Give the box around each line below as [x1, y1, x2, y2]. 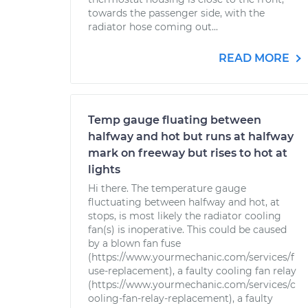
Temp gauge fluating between [88, 113, 261, 126]
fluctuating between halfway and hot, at [88, 196, 280, 208]
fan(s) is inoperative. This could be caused [88, 223, 287, 236]
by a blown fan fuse [88, 237, 181, 250]
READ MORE [219, 52, 292, 65]
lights [88, 163, 120, 176]
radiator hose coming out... [88, 21, 218, 33]
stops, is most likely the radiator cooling [88, 210, 281, 222]
